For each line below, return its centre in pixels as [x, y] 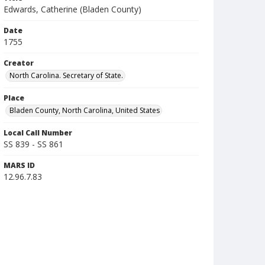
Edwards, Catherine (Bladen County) [72, 9]
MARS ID [19, 165]
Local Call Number [38, 133]
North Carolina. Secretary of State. [66, 75]
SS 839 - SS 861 [33, 144]
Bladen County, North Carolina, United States [85, 110]
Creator [19, 63]
